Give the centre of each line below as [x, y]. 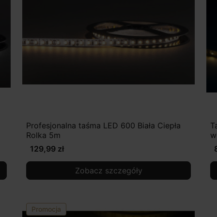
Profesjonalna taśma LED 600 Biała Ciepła [103, 126]
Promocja [46, 209]
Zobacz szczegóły [108, 171]
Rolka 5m [43, 135]
